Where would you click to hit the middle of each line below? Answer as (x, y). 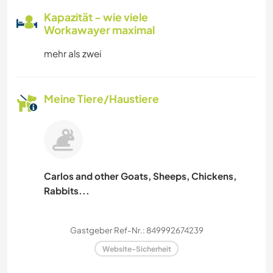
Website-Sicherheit (136, 249)
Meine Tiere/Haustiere (101, 98)
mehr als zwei (73, 53)
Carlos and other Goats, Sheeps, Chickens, (140, 175)
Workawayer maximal (99, 30)
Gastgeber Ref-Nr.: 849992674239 (136, 230)
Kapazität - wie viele (96, 17)
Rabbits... (67, 190)
